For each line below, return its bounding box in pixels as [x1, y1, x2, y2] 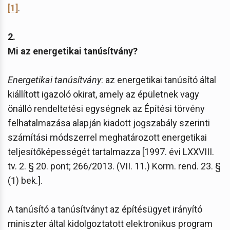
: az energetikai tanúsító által [101, 74, 216, 85]
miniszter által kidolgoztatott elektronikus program [8, 218, 213, 229]
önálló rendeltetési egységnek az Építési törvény [8, 103, 205, 114]
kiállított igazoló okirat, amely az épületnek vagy [8, 88, 199, 100]
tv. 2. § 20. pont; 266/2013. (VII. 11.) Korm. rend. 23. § [8, 160, 221, 171]
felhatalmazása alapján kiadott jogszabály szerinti [8, 117, 210, 128]
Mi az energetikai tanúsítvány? [8, 45, 138, 56]
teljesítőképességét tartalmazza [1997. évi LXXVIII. [8, 146, 214, 157]
